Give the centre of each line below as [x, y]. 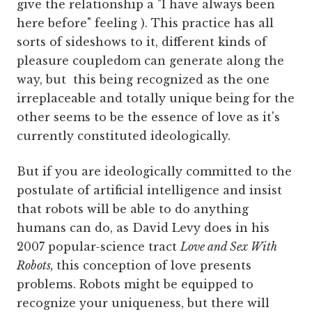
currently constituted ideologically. [124, 136]
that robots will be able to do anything [133, 209]
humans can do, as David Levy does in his [143, 228]
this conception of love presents [154, 266]
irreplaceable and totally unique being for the [156, 99]
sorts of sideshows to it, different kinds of [142, 42]
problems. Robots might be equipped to [135, 284]
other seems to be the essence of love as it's [148, 117]
